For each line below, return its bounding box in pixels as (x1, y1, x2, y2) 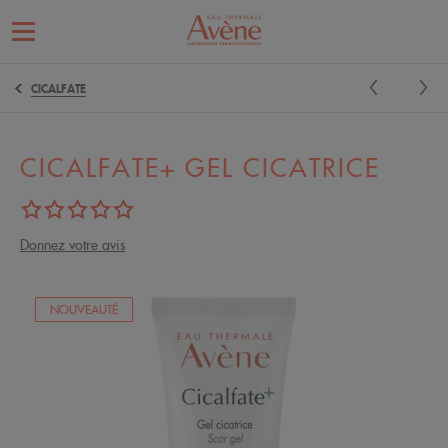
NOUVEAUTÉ (50, 302, 118, 317)
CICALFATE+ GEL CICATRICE (20, 152, 380, 184)
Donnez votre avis (20, 236, 125, 254)
